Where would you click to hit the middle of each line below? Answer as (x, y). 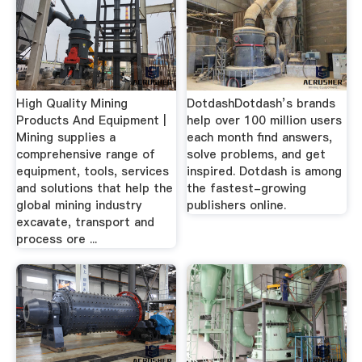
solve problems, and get (257, 154)
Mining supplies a (65, 137)
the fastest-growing (247, 188)
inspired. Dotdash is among (265, 171)
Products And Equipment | (90, 120)
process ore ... (56, 239)
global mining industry (78, 205)
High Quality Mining (72, 103)
